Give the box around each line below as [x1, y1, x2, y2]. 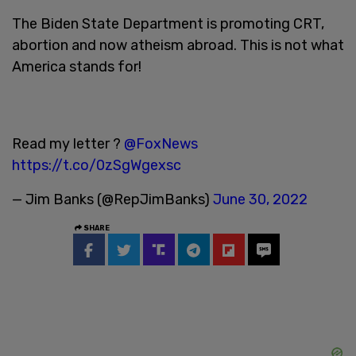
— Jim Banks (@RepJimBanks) [12, 190, 213, 208]
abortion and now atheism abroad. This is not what [12, 36, 344, 54]
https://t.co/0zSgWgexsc [12, 156, 181, 174]
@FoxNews [124, 134, 198, 153]
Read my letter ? [12, 134, 124, 153]
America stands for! [12, 57, 141, 75]
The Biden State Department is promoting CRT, [12, 14, 324, 33]
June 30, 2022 [213, 190, 308, 208]
